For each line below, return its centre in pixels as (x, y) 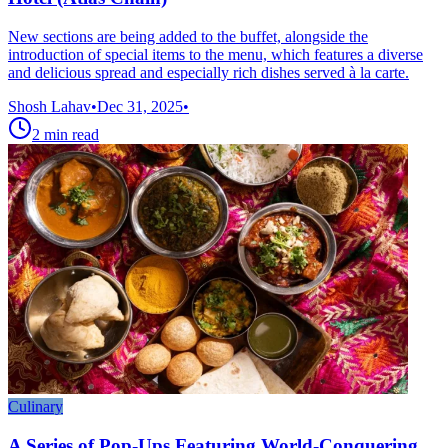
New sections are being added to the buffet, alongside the (188, 36)
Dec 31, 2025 (140, 106)
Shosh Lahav (49, 106)
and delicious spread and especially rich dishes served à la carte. (208, 72)
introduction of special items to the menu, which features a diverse (215, 54)
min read (71, 134)
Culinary (35, 406)
